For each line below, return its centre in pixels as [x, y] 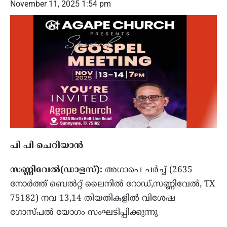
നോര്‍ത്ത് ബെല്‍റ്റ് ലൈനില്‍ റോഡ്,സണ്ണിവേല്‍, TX [112, 185]
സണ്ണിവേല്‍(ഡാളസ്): [56, 171]
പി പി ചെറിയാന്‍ [47, 146]
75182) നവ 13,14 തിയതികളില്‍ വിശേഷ [93, 199]
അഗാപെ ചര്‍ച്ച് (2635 [147, 171]
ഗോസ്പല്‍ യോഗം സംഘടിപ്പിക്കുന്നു [84, 213]
